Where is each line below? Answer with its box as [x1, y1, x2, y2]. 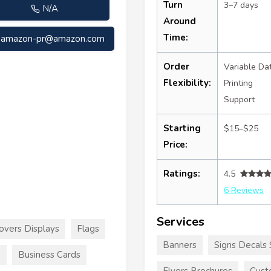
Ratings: [163, 167, 200, 180]
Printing [224, 77, 253, 89]
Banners [163, 238, 197, 251]
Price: [163, 138, 188, 151]
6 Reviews [224, 184, 264, 196]
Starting [163, 122, 201, 134]
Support [224, 93, 255, 105]
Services [157, 213, 204, 230]
